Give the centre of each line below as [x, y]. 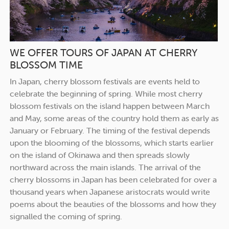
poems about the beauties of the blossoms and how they [113, 204]
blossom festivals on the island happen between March [110, 106]
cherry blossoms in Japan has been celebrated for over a [113, 179]
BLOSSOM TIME [46, 64]
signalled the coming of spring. [66, 216]
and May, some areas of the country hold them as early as [114, 118]
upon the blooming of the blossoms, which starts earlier [112, 142]
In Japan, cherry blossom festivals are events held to [105, 81]
